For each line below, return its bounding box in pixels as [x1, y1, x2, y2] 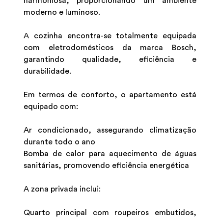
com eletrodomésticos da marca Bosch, [24, 43, 196, 52]
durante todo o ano [24, 137, 95, 146]
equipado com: [24, 102, 78, 110]
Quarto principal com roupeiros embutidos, [24, 208, 196, 217]
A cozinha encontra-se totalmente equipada [24, 31, 196, 40]
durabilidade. [24, 67, 71, 75]
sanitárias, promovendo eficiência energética [24, 161, 189, 169]
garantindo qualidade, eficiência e [24, 55, 196, 63]
